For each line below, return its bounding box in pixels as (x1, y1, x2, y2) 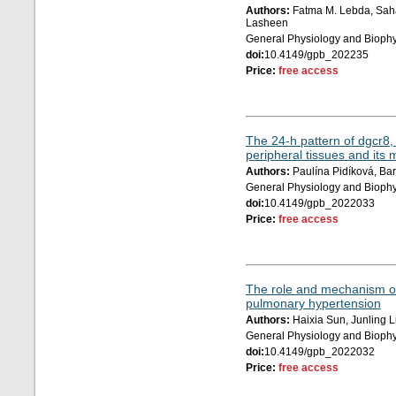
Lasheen (246, 17, 288, 30)
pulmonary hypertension (246, 296, 381, 311)
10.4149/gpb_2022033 (264, 197, 375, 210)
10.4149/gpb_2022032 (264, 346, 375, 359)
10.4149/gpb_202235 (264, 49, 369, 62)
